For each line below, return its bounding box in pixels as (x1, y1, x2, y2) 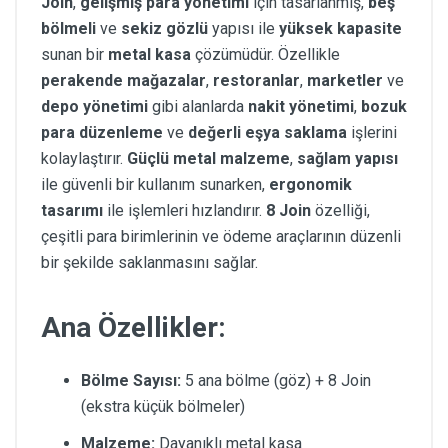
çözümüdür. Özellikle (191, 45, 340, 64)
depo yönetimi (41, 97, 148, 116)
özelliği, (311, 201, 370, 220)
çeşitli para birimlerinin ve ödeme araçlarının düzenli (41, 227, 401, 246)
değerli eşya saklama (188, 123, 347, 142)
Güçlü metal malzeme (127, 149, 290, 168)
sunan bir (41, 45, 108, 64)
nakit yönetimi (248, 97, 354, 116)
